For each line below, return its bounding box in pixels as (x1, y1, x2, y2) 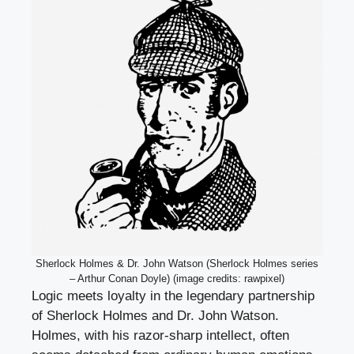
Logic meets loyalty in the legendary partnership (32, 288, 314, 304)
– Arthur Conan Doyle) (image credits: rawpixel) (70, 273, 284, 285)
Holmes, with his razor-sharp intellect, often (32, 328, 289, 344)
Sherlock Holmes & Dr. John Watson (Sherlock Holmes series (36, 258, 318, 270)
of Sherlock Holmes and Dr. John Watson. (32, 308, 279, 324)
